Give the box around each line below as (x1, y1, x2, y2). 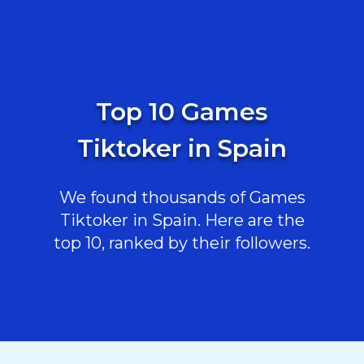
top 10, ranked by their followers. (54, 233, 310, 253)
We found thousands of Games (58, 188, 305, 207)
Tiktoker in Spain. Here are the (59, 210, 305, 230)
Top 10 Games (96, 97, 268, 127)
